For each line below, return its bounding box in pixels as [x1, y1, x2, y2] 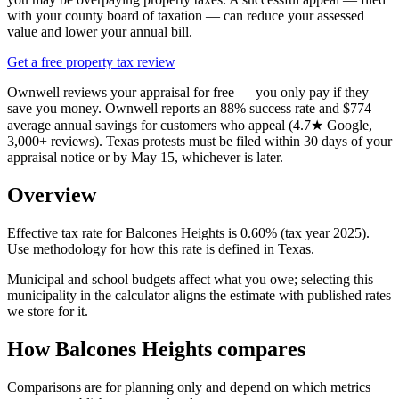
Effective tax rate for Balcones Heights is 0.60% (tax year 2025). [7, 224, 370, 240]
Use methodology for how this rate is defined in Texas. [7, 240, 314, 256]
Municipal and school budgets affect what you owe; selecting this [7, 271, 373, 287]
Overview [7, 183, 96, 207]
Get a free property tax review [7, 54, 175, 70]
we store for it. [7, 303, 88, 319]
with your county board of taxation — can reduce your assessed [7, 8, 364, 24]
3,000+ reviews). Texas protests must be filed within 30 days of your [7, 134, 392, 150]
